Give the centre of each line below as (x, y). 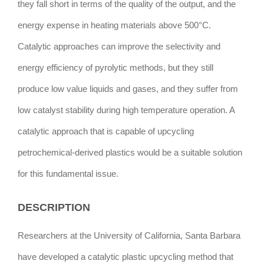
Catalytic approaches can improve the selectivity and (119, 47)
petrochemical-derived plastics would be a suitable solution (130, 153)
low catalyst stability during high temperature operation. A (126, 110)
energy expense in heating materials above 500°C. (114, 26)
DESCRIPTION (54, 208)
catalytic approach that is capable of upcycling (106, 132)
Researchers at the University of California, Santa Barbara (129, 236)
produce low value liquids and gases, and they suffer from (128, 89)
